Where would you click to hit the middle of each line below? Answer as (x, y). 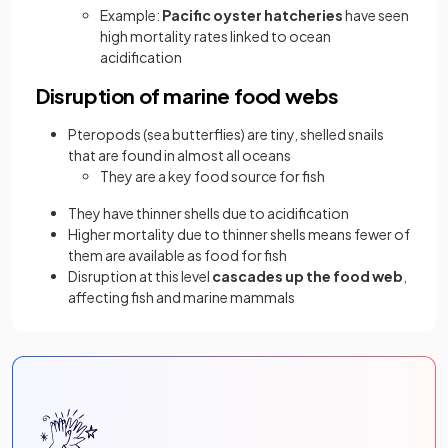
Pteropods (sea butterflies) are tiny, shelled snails (226, 133)
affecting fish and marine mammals (181, 296)
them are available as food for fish (177, 254)
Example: (131, 14)
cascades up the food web (307, 275)
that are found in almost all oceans (179, 154)
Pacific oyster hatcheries (252, 14)
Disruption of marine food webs (187, 95)
